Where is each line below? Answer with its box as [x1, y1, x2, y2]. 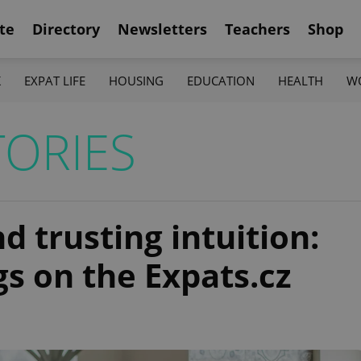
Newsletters [118, 19, 207, 39]
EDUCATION [187, 72, 255, 89]
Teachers [225, 19, 290, 39]
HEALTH [278, 72, 324, 89]
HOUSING [108, 72, 164, 89]
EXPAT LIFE [23, 72, 85, 89]
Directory [32, 19, 100, 39]
